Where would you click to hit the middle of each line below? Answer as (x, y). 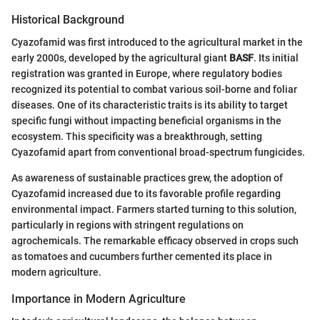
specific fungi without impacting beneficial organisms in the (146, 121)
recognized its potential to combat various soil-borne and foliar (154, 90)
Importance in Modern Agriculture (99, 299)
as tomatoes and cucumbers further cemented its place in (142, 257)
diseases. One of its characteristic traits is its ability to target (150, 105)
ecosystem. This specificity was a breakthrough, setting (137, 137)
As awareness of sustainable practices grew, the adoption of (147, 178)
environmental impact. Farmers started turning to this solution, (154, 210)
